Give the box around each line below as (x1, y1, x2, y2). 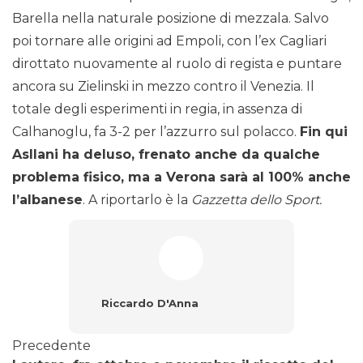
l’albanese (12, 192, 83, 208)
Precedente (12, 338, 91, 354)
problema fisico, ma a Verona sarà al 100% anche (12, 169, 351, 186)
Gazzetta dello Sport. (191, 192, 322, 208)
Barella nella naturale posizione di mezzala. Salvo (12, 11, 329, 27)
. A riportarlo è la (83, 192, 191, 208)
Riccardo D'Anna (100, 297, 199, 310)
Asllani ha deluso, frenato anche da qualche (12, 147, 320, 163)
